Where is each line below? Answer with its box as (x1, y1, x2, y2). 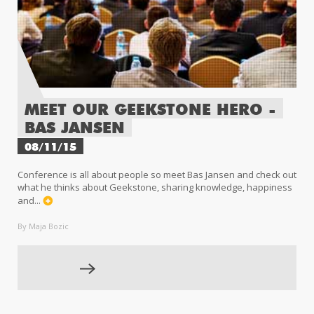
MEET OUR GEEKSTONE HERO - (25, 102, 276, 118)
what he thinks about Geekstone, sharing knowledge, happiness (18, 180, 292, 193)
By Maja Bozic (18, 220, 69, 231)
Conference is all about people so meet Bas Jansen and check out (18, 168, 296, 181)
